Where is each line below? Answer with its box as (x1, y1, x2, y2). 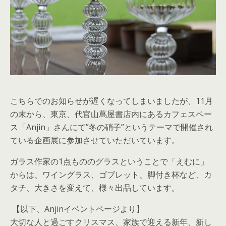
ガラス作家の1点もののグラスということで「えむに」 (10, 155, 208, 167)
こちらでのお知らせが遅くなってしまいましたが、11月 (10, 95, 213, 106)
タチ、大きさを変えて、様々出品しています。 (10, 182, 180, 193)
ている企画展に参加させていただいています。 (10, 134, 180, 146)
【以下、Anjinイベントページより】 (10, 203, 144, 214)
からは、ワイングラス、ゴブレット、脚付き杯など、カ (10, 168, 212, 180)
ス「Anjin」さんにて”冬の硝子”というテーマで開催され (10, 121, 213, 133)
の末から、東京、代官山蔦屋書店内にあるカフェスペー (10, 108, 212, 120)
